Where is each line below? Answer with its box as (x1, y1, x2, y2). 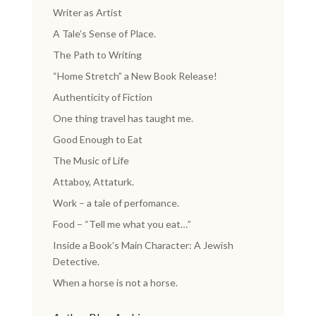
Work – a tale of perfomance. (52, 197, 179, 209)
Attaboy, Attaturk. (52, 176, 134, 188)
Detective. (52, 255, 99, 267)
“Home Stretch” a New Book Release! (52, 70, 217, 82)
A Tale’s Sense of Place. (52, 28, 156, 39)
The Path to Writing (52, 49, 142, 61)
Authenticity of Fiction (52, 91, 152, 103)
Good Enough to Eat (52, 133, 142, 145)
